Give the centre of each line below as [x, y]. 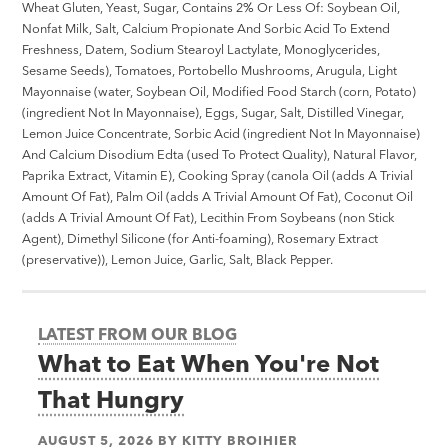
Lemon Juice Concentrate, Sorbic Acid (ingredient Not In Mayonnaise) [221, 133]
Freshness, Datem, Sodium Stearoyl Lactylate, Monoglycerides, [201, 49]
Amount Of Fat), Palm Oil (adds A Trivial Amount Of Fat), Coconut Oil [218, 196]
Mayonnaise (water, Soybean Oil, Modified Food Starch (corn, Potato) [219, 91]
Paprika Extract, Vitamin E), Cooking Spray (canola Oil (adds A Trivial [218, 175]
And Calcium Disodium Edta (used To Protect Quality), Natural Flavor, [220, 154]
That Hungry [111, 399]
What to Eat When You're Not [209, 363]
